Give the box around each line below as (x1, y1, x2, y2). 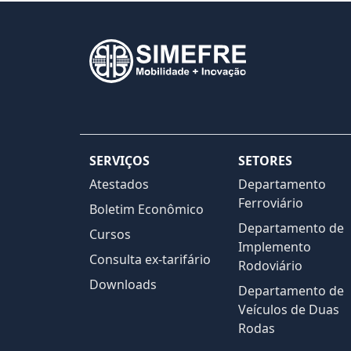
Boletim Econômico (89, 201, 204, 218)
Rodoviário (238, 257, 302, 274)
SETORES (238, 152, 292, 169)
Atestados (89, 175, 149, 193)
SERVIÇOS (89, 152, 150, 169)
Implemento (238, 238, 311, 255)
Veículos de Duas (238, 301, 339, 318)
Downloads (89, 276, 157, 293)
